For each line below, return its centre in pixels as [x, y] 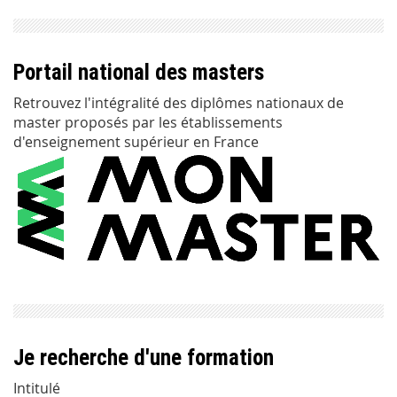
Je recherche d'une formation [144, 357]
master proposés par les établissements [148, 122]
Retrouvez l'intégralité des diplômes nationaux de [179, 102]
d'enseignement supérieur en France [136, 141]
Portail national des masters [139, 72]
